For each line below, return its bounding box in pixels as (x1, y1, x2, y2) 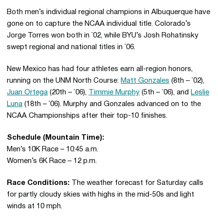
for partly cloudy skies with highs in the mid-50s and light (7, 191, 194, 198)
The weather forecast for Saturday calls (70, 180, 203, 186)
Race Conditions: (7, 180, 70, 186)
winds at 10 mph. (7, 203, 62, 210)
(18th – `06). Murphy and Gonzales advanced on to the (22, 101, 201, 108)
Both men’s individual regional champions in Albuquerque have (7, 9, 210, 16)
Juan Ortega (7, 89, 48, 96)
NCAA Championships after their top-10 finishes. (7, 112, 167, 119)
